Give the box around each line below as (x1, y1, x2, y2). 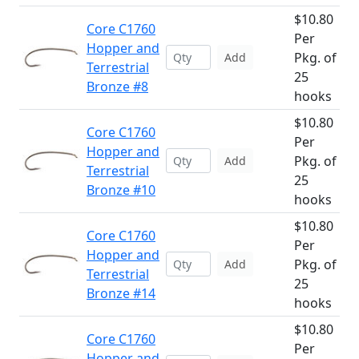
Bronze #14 (87, 284, 155, 302)
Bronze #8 (87, 78, 148, 95)
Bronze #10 (87, 181, 155, 199)
